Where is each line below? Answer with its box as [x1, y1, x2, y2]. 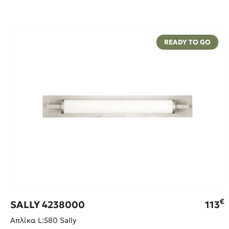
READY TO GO [164, 38, 211, 47]
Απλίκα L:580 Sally [10, 215, 76, 225]
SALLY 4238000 [10, 198, 85, 211]
